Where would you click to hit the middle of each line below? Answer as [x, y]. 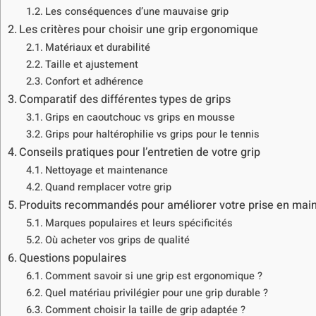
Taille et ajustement [91, 64]
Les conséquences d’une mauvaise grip [136, 11]
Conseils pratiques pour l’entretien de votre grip [140, 152]
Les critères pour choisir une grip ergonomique [139, 29]
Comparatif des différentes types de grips [125, 99]
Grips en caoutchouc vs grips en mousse [140, 117]
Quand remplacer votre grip [108, 187]
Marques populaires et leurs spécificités [139, 223]
